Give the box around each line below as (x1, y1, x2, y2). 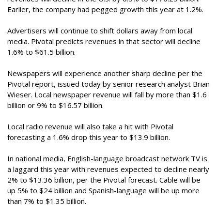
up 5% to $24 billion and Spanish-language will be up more (7, 186, 200, 195)
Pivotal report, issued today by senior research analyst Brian (7, 79, 210, 89)
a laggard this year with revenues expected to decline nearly (7, 164, 209, 174)
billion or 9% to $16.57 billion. (7, 100, 104, 110)
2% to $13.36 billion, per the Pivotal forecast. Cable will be (7, 175, 201, 185)
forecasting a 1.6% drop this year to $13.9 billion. (7, 132, 170, 142)
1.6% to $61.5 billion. (7, 47, 76, 57)
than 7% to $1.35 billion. (7, 196, 86, 206)
